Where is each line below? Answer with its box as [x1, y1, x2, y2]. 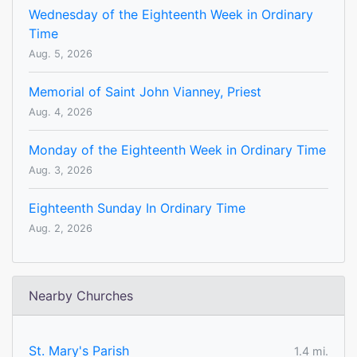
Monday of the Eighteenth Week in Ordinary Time [29, 142, 326, 159]
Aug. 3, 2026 [29, 164, 92, 177]
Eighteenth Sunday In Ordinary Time [29, 200, 245, 217]
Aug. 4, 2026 [29, 106, 92, 119]
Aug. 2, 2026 [29, 222, 92, 235]
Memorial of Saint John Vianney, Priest [29, 84, 261, 100]
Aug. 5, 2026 [29, 48, 92, 61]
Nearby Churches [29, 288, 133, 304]
